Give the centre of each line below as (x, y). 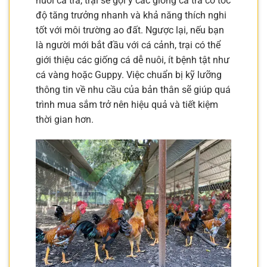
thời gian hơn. (65, 119)
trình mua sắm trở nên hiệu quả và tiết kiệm (127, 104)
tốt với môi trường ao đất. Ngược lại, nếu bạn (130, 30)
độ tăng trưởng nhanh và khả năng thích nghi (131, 15)
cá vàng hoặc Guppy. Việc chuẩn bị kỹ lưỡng (129, 74)
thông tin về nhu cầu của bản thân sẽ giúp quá (133, 89)
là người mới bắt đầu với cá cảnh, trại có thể (128, 45)
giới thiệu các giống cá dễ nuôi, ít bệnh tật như (133, 60)
